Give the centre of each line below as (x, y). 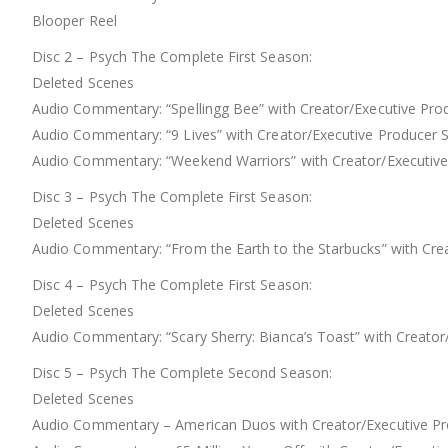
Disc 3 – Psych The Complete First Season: (172, 197)
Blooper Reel (74, 21)
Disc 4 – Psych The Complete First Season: (172, 285)
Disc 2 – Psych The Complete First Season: (172, 57)
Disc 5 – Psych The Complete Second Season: (182, 373)
